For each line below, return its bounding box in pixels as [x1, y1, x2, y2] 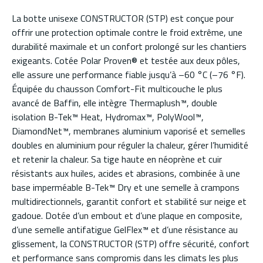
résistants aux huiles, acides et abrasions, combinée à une [12, 166, 240, 181]
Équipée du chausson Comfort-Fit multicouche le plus [12, 82, 222, 96]
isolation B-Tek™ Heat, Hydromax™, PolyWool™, [12, 110, 204, 124]
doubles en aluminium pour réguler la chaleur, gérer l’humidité [12, 138, 248, 153]
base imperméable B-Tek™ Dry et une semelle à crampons [12, 180, 240, 195]
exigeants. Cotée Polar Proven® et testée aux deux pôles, [12, 53, 240, 68]
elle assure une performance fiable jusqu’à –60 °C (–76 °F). [12, 68, 245, 82]
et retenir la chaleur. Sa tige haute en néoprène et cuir [12, 152, 222, 167]
